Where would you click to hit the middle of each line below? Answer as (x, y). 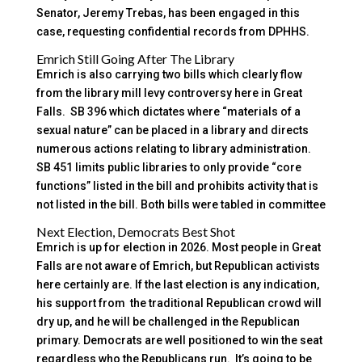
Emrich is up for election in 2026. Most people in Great (178, 248)
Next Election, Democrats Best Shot (135, 232)
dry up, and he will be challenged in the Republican (168, 322)
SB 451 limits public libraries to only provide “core (168, 168)
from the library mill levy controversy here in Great (169, 93)
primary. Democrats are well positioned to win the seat (179, 341)
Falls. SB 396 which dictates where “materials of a (168, 112)
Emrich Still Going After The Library (135, 59)
